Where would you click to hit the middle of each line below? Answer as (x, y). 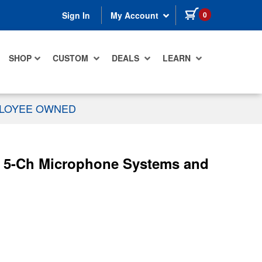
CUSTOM (72, 58)
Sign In (76, 15)
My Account (136, 15)
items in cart (235, 12)
